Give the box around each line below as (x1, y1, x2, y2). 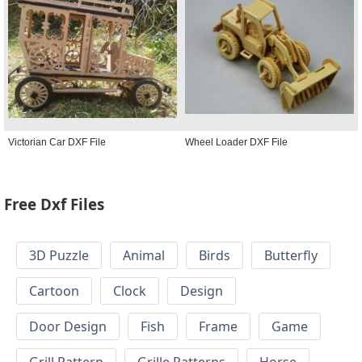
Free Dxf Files (4, 194, 104, 215)
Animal (123, 246, 165, 265)
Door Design (29, 318, 107, 336)
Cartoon (29, 282, 79, 301)
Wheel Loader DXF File (185, 136, 288, 148)
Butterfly (264, 246, 318, 265)
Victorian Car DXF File (8, 136, 106, 148)
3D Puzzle (29, 246, 89, 265)
